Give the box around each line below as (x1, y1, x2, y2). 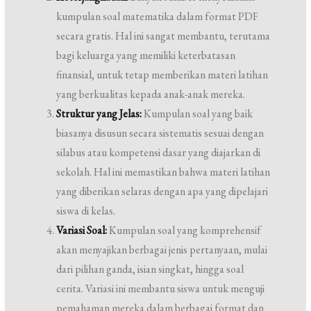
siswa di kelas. (56, 203, 116, 218)
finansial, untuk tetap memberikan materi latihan (56, 67, 269, 82)
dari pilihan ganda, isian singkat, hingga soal (56, 262, 244, 276)
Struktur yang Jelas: (56, 106, 142, 121)
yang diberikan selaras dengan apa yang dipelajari (56, 184, 269, 199)
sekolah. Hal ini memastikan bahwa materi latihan (56, 165, 271, 179)
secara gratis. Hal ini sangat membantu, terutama (56, 28, 271, 43)
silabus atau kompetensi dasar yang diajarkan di (56, 145, 261, 160)
